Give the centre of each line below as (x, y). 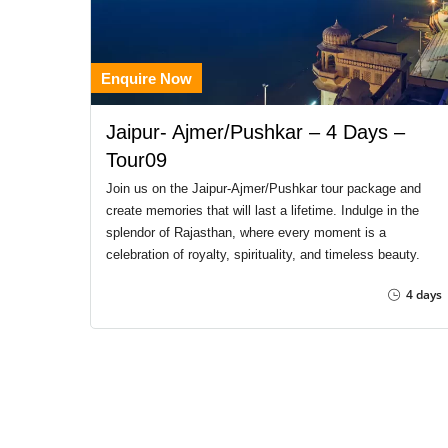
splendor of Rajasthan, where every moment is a (246, 232)
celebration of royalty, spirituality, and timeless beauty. (263, 254)
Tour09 (136, 159)
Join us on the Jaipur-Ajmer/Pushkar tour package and (263, 188)
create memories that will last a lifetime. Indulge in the (262, 210)
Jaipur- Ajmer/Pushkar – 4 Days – (255, 131)
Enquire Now (146, 78)
